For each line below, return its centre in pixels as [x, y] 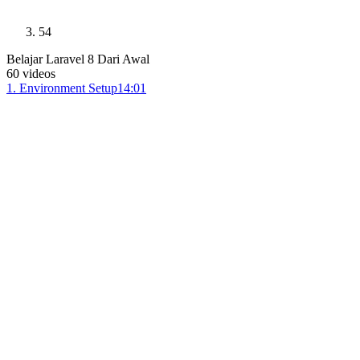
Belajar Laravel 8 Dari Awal [78, 59]
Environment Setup [68, 88]
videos [39, 74]
